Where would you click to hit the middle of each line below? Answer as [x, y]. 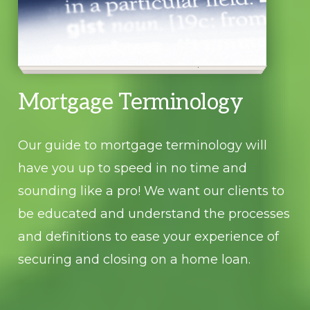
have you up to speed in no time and [133, 168]
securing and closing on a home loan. [135, 260]
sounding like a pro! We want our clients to [152, 191]
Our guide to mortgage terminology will [143, 146]
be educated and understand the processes [154, 214]
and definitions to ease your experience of [149, 237]
